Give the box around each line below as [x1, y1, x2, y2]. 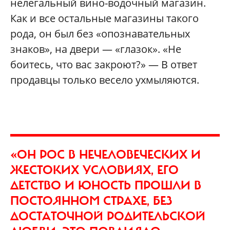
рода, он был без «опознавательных [10, 26, 190, 41]
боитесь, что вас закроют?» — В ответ [10, 57, 197, 71]
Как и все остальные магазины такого [10, 11, 199, 25]
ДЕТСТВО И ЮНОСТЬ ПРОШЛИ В [10, 177, 201, 193]
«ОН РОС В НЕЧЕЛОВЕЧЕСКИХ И [10, 146, 201, 162]
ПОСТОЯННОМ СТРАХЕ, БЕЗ [10, 193, 172, 208]
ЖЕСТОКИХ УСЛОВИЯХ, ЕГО [10, 162, 179, 178]
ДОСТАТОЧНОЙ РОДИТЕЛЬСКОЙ [10, 208, 205, 224]
